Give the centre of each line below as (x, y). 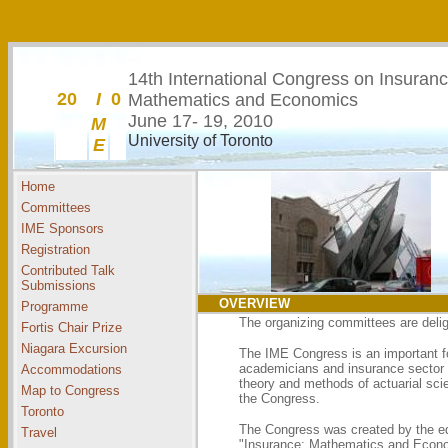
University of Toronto (200, 140)
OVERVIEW (254, 303)
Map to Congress (70, 390)
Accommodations (71, 369)
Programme (54, 306)
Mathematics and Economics (243, 100)
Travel (39, 432)
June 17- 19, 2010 (200, 121)
